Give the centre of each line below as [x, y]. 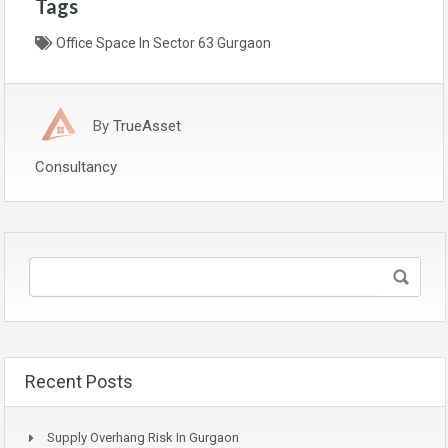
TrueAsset [147, 125]
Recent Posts [79, 381]
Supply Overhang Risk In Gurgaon [143, 437]
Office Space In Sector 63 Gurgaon [163, 42]
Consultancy [76, 166]
